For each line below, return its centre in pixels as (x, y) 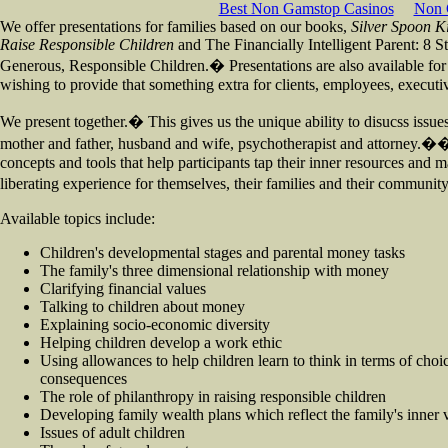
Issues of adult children (112, 432)
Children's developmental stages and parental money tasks (222, 252)
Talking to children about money (142, 306)
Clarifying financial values (123, 288)
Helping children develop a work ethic (161, 342)
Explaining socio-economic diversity (155, 324)
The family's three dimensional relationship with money (214, 270)
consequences (83, 378)
